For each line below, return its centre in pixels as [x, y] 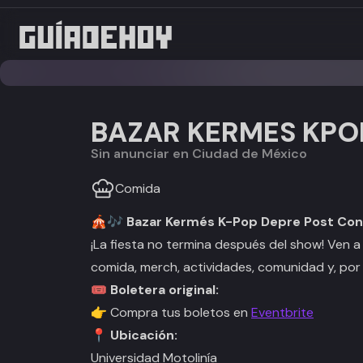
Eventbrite [282, 312]
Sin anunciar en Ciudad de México [203, 154]
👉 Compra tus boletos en [171, 312]
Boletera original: [164, 290]
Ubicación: [144, 335]
